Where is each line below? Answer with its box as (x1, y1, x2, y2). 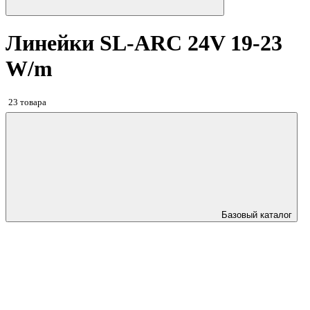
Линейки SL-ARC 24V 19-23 (6, 30, 282, 56)
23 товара (8, 96, 46, 107)
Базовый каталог (221, 210, 292, 221)
